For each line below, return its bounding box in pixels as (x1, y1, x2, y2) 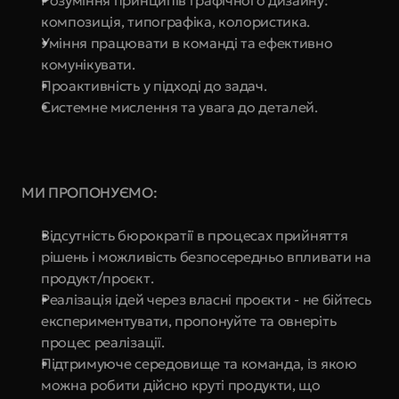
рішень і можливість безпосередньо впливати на (41, 248, 371, 265)
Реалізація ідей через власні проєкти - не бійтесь (41, 290, 371, 308)
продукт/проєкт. (41, 269, 154, 287)
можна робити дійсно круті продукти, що (41, 376, 321, 394)
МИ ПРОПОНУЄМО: (21, 183, 158, 201)
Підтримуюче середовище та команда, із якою (41, 354, 357, 372)
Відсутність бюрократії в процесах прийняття (41, 226, 348, 244)
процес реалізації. (41, 333, 165, 351)
